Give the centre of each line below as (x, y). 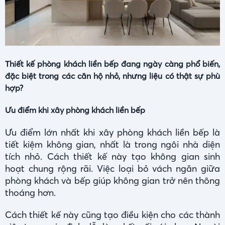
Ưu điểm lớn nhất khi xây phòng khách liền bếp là (113, 133)
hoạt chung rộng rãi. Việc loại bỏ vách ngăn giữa (113, 169)
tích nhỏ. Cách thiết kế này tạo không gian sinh (113, 157)
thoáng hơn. (30, 193)
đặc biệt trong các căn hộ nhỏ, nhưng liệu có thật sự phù (113, 76)
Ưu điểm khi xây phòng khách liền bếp (75, 110)
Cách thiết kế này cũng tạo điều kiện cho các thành (113, 215)
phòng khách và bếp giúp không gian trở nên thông (113, 181)
